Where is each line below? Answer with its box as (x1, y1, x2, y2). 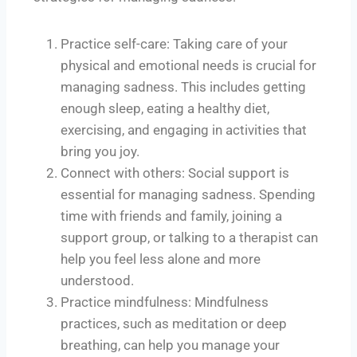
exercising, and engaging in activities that (61, 121, 307, 138)
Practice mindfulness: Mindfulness (61, 293, 269, 310)
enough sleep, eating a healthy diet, (61, 100, 269, 116)
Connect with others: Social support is (61, 164, 289, 181)
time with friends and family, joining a (61, 207, 282, 224)
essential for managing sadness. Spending (61, 186, 316, 202)
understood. (61, 272, 134, 288)
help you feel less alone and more (61, 250, 261, 267)
